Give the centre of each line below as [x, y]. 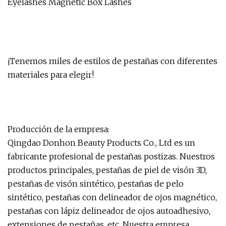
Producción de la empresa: [59, 129]
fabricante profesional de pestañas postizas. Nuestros [111, 156]
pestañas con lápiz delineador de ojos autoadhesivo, [109, 211]
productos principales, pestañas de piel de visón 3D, [107, 170]
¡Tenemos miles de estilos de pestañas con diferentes [112, 61]
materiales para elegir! [51, 75]
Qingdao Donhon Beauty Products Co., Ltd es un [101, 143]
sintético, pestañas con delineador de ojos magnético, [112, 197]
